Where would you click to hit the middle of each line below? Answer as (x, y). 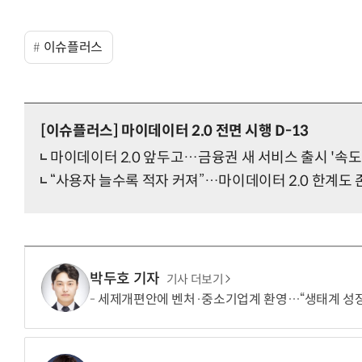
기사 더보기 (195, 279)
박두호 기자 (125, 278)
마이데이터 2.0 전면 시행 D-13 (213, 131)
